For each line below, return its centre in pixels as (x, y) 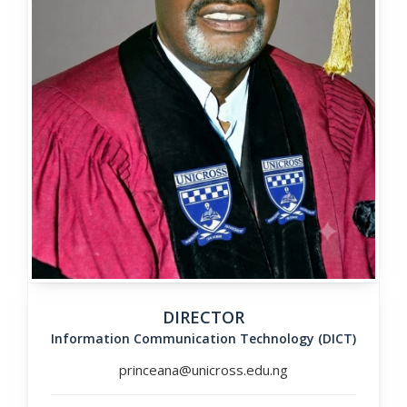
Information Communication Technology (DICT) (203, 339)
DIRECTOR (203, 318)
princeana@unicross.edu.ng (203, 370)
